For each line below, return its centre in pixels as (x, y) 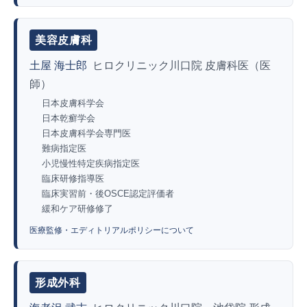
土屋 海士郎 (58, 66)
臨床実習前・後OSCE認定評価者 (108, 194)
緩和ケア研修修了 (77, 209)
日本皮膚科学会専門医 (86, 134)
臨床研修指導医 (73, 179)
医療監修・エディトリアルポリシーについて (112, 231)
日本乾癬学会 (69, 119)
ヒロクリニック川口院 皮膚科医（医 (182, 66)
